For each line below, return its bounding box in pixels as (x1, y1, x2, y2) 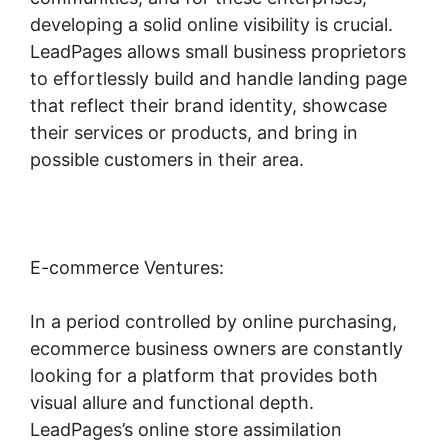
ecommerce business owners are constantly (30, 337, 403, 359)
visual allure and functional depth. (30, 391, 314, 413)
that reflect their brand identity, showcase (30, 94, 387, 116)
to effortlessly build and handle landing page (30, 67, 407, 89)
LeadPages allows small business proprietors (30, 40, 406, 62)
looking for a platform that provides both (30, 364, 378, 386)
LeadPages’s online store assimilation (30, 418, 342, 440)
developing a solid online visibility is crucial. (30, 13, 393, 35)
